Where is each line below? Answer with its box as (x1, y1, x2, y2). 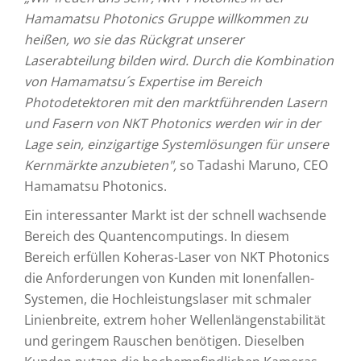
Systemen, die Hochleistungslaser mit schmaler (24, 290, 312, 308)
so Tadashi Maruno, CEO (180, 156, 328, 174)
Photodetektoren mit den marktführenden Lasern (24, 93, 327, 111)
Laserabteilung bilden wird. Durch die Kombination (24, 52, 334, 69)
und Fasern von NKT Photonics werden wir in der (24, 114, 321, 132)
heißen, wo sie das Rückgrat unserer (24, 31, 244, 48)
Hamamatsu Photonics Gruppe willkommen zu (24, 10, 308, 27)
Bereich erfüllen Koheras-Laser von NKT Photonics (24, 248, 330, 266)
